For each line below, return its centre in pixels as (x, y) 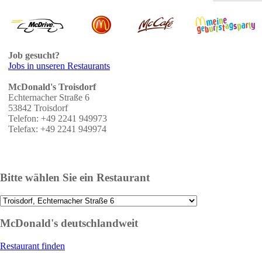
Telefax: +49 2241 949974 (57, 129)
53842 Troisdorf (38, 108)
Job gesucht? (34, 55)
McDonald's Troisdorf (52, 87)
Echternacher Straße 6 (49, 97)
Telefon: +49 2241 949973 (58, 118)
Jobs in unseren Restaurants (59, 65)
